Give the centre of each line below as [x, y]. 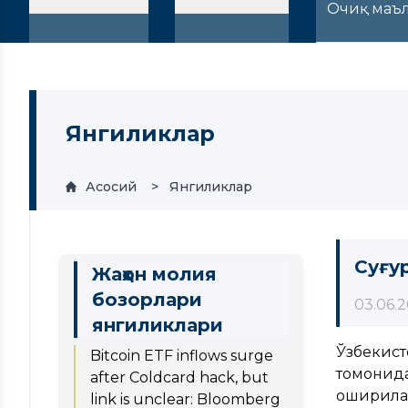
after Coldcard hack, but [179, 377]
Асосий [111, 186]
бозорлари [147, 299]
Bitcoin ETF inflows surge [182, 355]
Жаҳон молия [154, 274]
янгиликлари [158, 325]
